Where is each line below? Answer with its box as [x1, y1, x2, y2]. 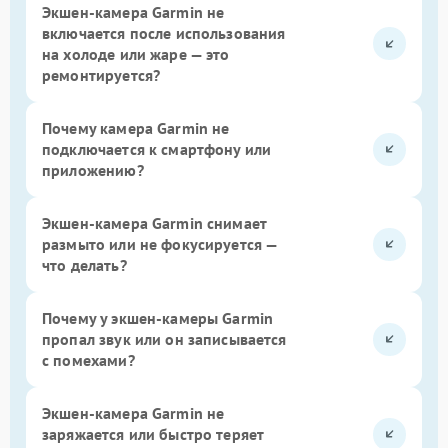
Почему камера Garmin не [42, 117, 230, 138]
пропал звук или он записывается [42, 328, 287, 349]
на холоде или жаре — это [42, 43, 230, 64]
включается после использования [42, 22, 286, 43]
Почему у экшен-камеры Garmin [42, 307, 274, 328]
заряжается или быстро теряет [42, 423, 264, 444]
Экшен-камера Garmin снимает [42, 212, 267, 233]
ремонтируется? [42, 64, 161, 85]
